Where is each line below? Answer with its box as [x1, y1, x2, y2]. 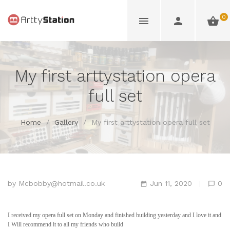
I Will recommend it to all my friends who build [8, 221, 123, 228]
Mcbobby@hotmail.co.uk [18, 179, 105, 187]
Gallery [54, 118, 78, 126]
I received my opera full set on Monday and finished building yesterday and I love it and [8, 212, 221, 219]
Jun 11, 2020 [147, 179, 195, 187]
